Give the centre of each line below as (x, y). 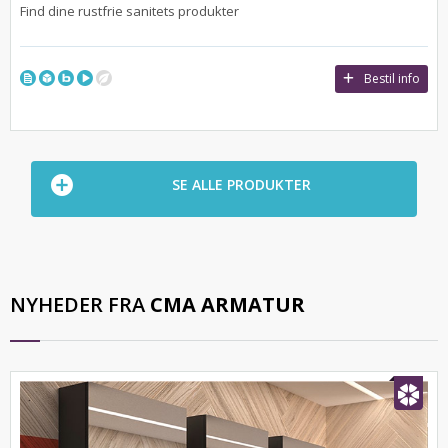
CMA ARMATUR (227, 305)
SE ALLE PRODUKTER (241, 185)
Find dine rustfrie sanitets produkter (129, 11)
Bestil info (392, 79)
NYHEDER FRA (80, 305)
